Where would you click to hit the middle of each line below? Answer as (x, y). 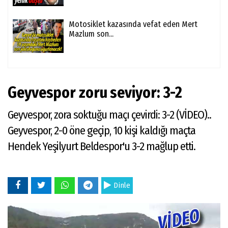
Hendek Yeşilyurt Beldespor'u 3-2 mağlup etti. (102, 147)
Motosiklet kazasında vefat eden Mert (133, 24)
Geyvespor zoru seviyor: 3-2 (95, 93)
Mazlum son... (91, 34)
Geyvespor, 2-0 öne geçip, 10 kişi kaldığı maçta (102, 131)
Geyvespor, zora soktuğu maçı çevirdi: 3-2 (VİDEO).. (109, 115)
